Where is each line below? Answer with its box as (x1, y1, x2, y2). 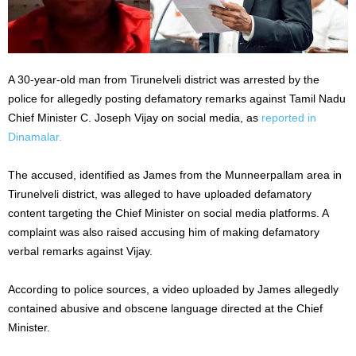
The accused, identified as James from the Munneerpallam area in (8, 168, 342, 181)
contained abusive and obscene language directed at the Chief (8, 301, 323, 315)
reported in (261, 110, 316, 124)
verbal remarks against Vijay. (8, 244, 153, 257)
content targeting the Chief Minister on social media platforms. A (8, 206, 329, 219)
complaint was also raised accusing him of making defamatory (8, 225, 319, 238)
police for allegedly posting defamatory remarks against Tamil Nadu (8, 91, 346, 105)
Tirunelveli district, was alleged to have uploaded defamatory (8, 187, 311, 200)
